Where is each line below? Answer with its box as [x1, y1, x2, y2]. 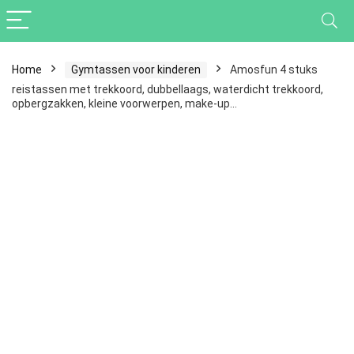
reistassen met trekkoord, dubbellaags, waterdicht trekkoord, [12, 83, 323, 96]
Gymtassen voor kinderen [71, 63, 201, 76]
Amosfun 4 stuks [230, 63, 318, 76]
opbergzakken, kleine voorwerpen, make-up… [12, 97, 237, 110]
